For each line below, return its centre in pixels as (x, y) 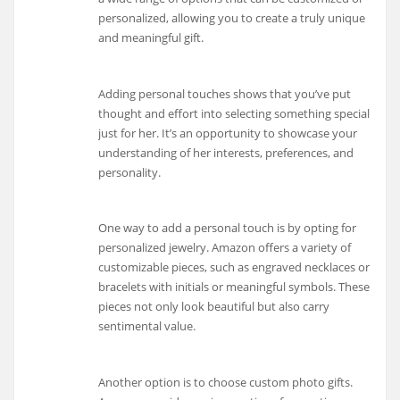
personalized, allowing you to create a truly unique (232, 17)
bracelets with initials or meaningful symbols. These (234, 287)
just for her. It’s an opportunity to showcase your (228, 133)
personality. (130, 172)
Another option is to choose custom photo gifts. (226, 382)
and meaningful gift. (151, 37)
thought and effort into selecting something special (234, 113)
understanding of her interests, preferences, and (226, 152)
